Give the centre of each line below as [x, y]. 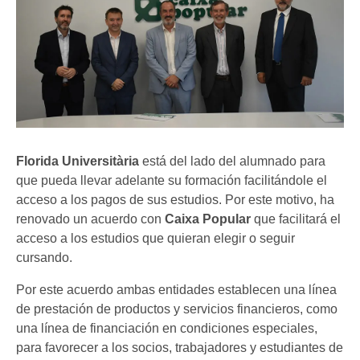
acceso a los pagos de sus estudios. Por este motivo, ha [175, 199]
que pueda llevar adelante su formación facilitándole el [172, 180]
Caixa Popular [209, 219]
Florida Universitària [78, 161]
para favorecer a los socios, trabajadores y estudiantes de [180, 347]
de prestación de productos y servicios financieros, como [177, 309]
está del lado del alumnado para [232, 161]
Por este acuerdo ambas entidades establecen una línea [176, 289]
